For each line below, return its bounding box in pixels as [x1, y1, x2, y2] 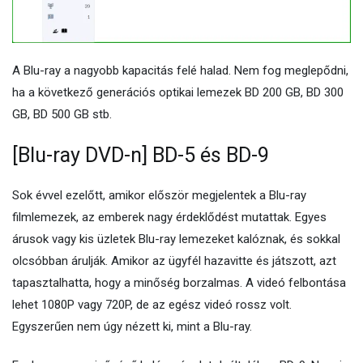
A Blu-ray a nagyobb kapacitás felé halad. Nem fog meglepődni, [12, 62, 348, 78]
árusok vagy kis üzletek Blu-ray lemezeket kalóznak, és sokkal [12, 231, 340, 246]
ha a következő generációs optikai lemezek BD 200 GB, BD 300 [12, 84, 344, 100]
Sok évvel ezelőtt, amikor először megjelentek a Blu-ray [12, 187, 306, 203]
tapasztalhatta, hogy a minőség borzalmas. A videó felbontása [12, 275, 346, 290]
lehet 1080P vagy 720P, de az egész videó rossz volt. [12, 297, 292, 312]
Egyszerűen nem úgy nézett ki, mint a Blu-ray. [12, 318, 252, 334]
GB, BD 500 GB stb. [12, 106, 112, 122]
